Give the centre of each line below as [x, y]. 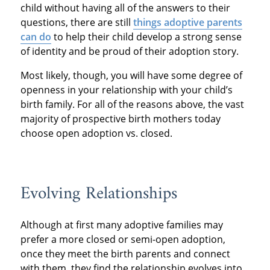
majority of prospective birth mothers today [120, 119]
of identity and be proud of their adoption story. [129, 52]
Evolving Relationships [99, 194]
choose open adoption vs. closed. [96, 133]
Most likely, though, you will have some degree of [131, 76]
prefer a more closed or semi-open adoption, [123, 239]
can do [36, 37]
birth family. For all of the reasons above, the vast [132, 105]
